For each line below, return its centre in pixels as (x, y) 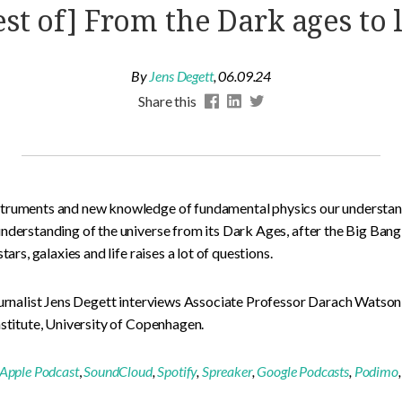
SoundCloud (118, 371)
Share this (167, 101)
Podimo (376, 371)
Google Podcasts (303, 371)
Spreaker (227, 371)
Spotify (177, 371)
